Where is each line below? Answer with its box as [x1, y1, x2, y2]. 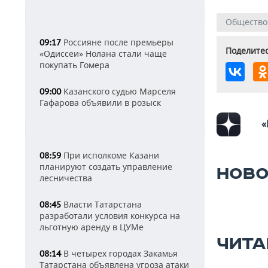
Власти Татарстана [61, 199, 142, 210]
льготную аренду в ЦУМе [39, 221, 144, 233]
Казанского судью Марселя [61, 86, 176, 97]
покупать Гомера [39, 59, 109, 71]
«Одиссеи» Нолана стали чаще [39, 48, 167, 59]
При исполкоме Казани [61, 150, 159, 161]
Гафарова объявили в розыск [39, 97, 161, 108]
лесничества [39, 172, 92, 184]
